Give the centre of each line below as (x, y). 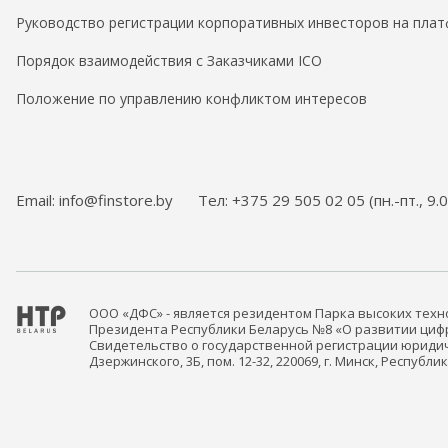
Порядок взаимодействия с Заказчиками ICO (169, 61)
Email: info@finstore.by (94, 200)
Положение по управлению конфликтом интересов (191, 99)
